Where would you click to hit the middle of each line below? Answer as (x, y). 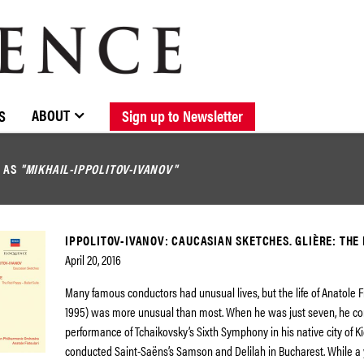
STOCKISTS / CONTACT (81, 104)
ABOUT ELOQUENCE (201, 104)
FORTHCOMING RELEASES (290, 104)
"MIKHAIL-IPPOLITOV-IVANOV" (99, 169)
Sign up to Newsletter (182, 115)
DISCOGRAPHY (303, 104)
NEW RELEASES (170, 104)
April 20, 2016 (93, 260)
